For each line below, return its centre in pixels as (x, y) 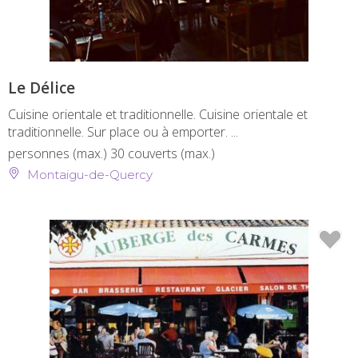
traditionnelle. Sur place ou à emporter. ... (123, 132)
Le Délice (42, 88)
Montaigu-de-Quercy (88, 175)
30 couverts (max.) (163, 154)
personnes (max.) (59, 154)
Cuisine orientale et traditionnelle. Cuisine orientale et (158, 115)
